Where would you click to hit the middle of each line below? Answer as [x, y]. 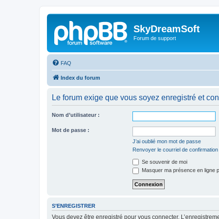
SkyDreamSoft [167, 29]
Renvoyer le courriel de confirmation [175, 149]
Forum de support [155, 38]
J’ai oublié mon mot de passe [167, 141]
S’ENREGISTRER [74, 206]
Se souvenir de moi [164, 162]
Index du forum [80, 77]
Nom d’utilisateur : [76, 115]
